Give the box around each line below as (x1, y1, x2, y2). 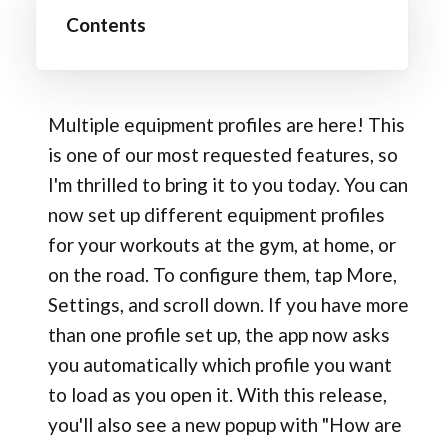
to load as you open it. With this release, (47, 382, 387, 406)
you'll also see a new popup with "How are (47, 412, 402, 436)
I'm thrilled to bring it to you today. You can (47, 172, 408, 196)
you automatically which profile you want (47, 352, 392, 376)
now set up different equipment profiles (47, 202, 385, 226)
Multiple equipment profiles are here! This (47, 112, 405, 136)
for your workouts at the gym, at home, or (47, 232, 396, 256)
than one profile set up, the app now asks (47, 322, 390, 346)
